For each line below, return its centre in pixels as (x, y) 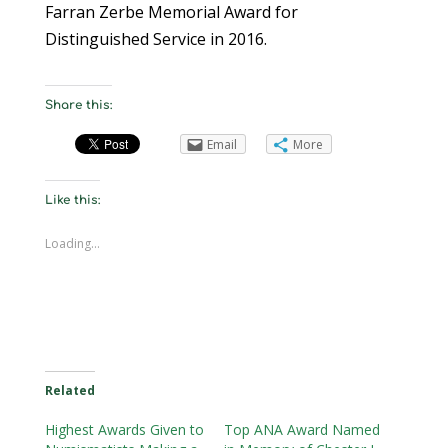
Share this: (78, 104)
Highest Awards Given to (124, 429)
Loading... (72, 243)
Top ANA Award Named (301, 429)
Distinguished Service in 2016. (155, 38)
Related (69, 390)
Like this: (72, 199)
